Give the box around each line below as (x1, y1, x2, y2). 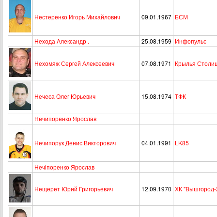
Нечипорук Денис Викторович (34, 139, 116, 147)
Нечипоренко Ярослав (34, 114, 96, 123)
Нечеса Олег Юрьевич (34, 92, 95, 100)
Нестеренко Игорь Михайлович (34, 13, 120, 21)
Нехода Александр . (34, 37, 89, 45)
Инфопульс (175, 37, 206, 45)
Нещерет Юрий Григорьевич (34, 185, 113, 193)
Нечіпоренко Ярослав (34, 163, 94, 171)
